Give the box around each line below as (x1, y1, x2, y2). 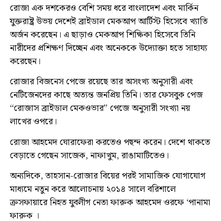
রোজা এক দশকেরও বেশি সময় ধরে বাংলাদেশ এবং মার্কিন (10, 1, 198, 16)
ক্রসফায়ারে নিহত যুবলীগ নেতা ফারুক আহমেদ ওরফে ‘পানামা (10, 195, 210, 210)
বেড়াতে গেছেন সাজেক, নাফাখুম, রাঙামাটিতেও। (10, 148, 169, 163)
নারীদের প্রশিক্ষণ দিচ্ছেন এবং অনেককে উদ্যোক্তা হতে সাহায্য (10, 41, 207, 56)
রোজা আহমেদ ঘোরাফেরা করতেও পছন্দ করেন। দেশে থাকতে (10, 135, 210, 149)
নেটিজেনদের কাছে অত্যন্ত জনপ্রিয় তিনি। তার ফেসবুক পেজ (10, 88, 203, 103)
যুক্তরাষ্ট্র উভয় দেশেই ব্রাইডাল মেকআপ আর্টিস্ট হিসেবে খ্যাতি (10, 14, 208, 29)
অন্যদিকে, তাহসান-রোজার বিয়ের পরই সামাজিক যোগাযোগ (10, 169, 205, 184)
